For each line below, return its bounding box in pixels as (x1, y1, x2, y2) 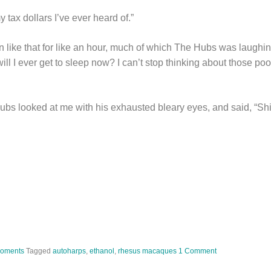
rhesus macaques (118, 247, 177, 255)
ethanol (90, 247, 114, 255)
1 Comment (178, 247, 217, 255)
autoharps (53, 247, 86, 255)
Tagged (26, 247, 53, 255)
